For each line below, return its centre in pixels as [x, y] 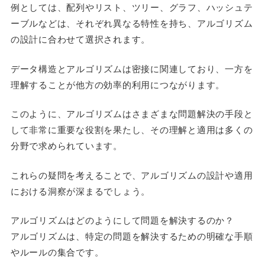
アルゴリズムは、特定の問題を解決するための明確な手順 [132, 236]
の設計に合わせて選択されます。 [80, 39]
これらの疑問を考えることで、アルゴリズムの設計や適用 [132, 174]
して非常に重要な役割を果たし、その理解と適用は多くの [132, 129]
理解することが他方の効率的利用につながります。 [118, 84]
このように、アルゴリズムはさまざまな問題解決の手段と [132, 113]
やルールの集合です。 [57, 252]
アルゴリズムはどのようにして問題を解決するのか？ [122, 220]
